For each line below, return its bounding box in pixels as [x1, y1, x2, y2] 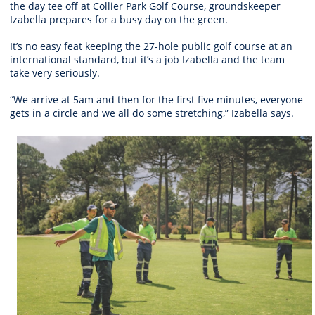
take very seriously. [10, 66, 103, 80]
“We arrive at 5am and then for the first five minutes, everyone [10, 93, 303, 107]
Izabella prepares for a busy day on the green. [10, 13, 231, 27]
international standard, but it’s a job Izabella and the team [10, 53, 285, 67]
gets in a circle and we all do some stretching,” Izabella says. [10, 106, 297, 120]
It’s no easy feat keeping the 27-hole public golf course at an [10, 39, 292, 53]
